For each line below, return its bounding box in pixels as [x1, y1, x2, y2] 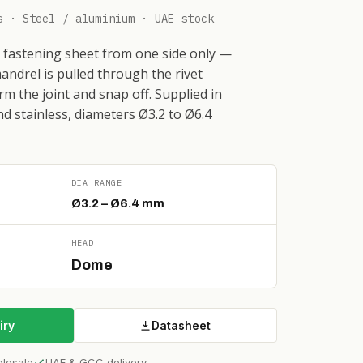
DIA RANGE [70, 177, 122, 188]
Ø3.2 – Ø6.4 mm [70, 197, 164, 210]
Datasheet [152, 318, 211, 332]
